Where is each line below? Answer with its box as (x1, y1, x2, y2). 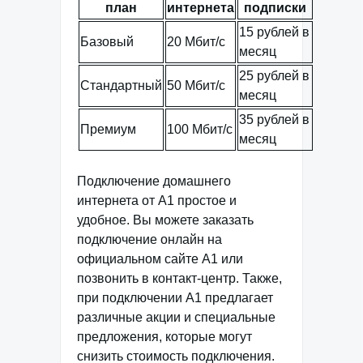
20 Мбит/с (167, 35, 225, 49)
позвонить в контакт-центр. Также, (77, 271, 282, 286)
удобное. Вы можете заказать (77, 213, 254, 228)
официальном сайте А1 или (77, 252, 243, 267)
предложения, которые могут (77, 330, 252, 344)
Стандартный (80, 79, 162, 93)
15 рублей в (239, 25, 310, 40)
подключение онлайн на (77, 233, 222, 247)
